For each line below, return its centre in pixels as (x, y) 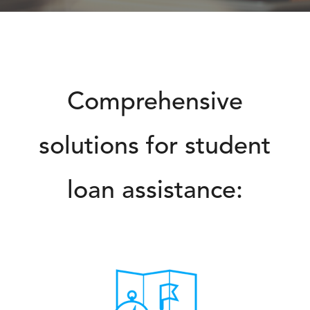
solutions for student (155, 147)
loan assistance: (155, 192)
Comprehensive (155, 103)
